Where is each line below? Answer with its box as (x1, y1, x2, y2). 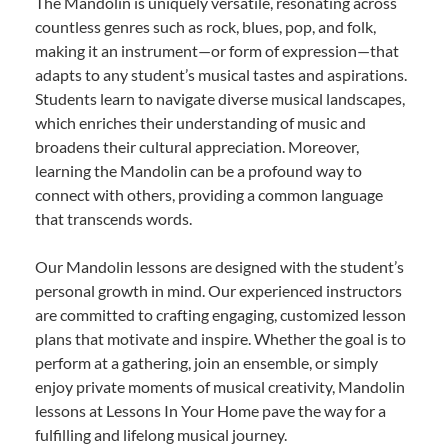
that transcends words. (35, 208, 192, 228)
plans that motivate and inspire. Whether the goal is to (35, 328, 406, 348)
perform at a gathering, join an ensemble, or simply (35, 352, 378, 372)
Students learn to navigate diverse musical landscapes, (35, 88, 405, 108)
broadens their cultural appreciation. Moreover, (35, 136, 359, 156)
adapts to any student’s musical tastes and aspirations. (35, 64, 407, 84)
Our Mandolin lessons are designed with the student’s (35, 256, 404, 276)
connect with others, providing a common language (35, 184, 383, 204)
